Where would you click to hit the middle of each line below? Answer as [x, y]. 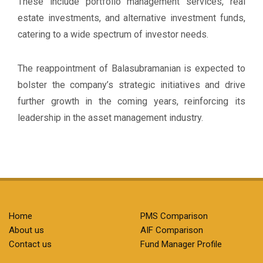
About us [26, 230]
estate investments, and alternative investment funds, [131, 18]
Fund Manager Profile [181, 245]
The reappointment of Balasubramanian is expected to [131, 69]
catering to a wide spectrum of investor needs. [113, 35]
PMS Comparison [174, 216]
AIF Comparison [172, 230]
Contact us [30, 245]
